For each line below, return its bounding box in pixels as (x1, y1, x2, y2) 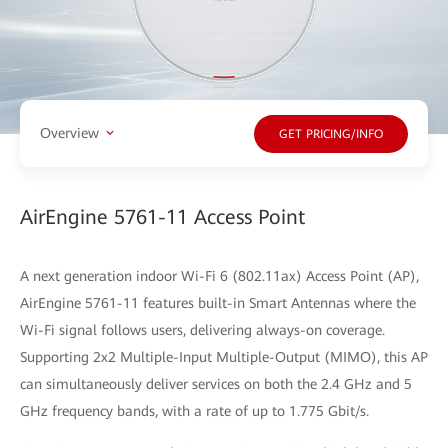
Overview (40, 125, 99, 142)
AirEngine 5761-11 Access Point (20, 204, 305, 229)
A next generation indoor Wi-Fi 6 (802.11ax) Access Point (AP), (20, 267, 419, 284)
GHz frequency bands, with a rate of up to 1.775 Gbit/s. (20, 402, 369, 419)
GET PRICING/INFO (279, 127, 383, 142)
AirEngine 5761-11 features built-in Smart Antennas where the (20, 294, 416, 311)
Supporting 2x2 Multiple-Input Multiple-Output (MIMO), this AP (20, 348, 428, 365)
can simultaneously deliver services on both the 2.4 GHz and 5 (20, 375, 412, 392)
